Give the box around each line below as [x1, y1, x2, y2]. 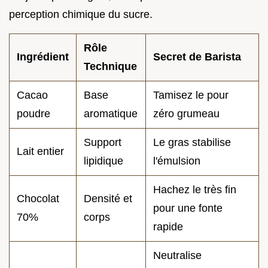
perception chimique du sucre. [9, 8, 153, 20]
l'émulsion [153, 154, 200, 167]
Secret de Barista [153, 50, 241, 63]
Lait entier [17, 145, 64, 157]
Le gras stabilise [153, 136, 231, 148]
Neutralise [153, 249, 202, 261]
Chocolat [17, 192, 59, 205]
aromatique [84, 107, 138, 120]
